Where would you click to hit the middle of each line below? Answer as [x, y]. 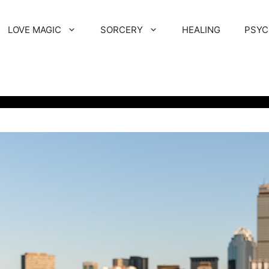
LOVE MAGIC [34, 30]
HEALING [201, 30]
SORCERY [121, 30]
